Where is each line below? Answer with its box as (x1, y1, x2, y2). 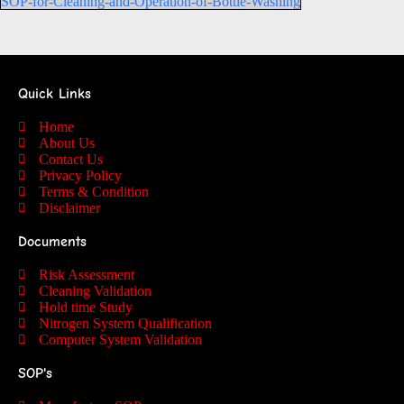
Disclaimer (38, 199, 100, 216)
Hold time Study (38, 298, 133, 315)
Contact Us (38, 151, 103, 167)
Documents (18, 233, 87, 250)
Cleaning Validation (38, 282, 151, 298)
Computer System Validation (38, 331, 202, 347)
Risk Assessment (38, 266, 134, 282)
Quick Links (18, 85, 91, 102)
